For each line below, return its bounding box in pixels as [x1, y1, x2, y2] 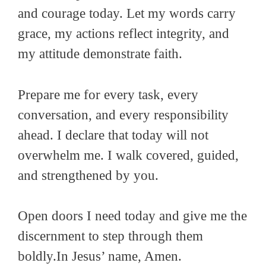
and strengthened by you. [18, 167, 159, 183]
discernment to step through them [18, 229, 203, 244]
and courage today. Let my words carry [18, 6, 236, 21]
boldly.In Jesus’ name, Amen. [18, 249, 182, 264]
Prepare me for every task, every [18, 87, 198, 102]
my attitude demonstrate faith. [18, 46, 182, 62]
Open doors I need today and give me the [18, 208, 247, 224]
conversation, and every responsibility [18, 107, 229, 122]
